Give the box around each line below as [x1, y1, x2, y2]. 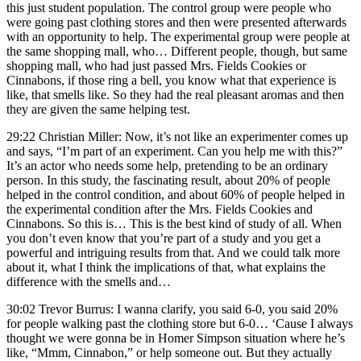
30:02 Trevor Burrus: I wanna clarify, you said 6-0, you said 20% [6, 301, 338, 316]
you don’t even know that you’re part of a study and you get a [6, 230, 321, 245]
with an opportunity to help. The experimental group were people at [6, 29, 350, 44]
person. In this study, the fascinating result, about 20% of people [6, 172, 330, 187]
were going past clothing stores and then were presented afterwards [6, 15, 346, 29]
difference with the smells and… [6, 274, 171, 288]
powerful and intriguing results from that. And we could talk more [6, 245, 340, 259]
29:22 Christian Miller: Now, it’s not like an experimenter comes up [6, 129, 348, 143]
